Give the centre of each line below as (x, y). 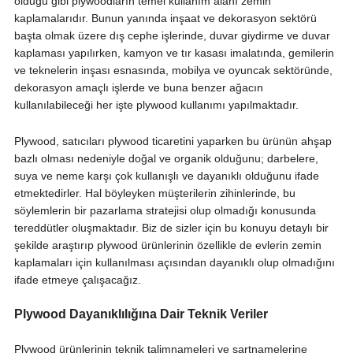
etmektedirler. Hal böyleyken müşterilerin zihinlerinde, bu (154, 193)
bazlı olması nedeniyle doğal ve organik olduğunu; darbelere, (166, 159)
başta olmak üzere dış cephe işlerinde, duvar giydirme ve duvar (172, 36)
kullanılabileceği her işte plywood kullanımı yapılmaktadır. (156, 105)
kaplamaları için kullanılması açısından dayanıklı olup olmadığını (174, 263)
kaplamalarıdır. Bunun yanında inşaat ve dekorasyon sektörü (165, 19)
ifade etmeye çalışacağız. (77, 280)
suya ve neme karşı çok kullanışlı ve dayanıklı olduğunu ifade (166, 176)
